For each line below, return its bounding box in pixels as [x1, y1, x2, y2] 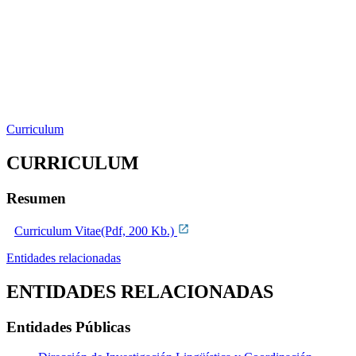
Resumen [6, 190, 66, 207]
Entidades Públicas [6, 318, 130, 335]
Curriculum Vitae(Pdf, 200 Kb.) [14, 223, 177, 238]
